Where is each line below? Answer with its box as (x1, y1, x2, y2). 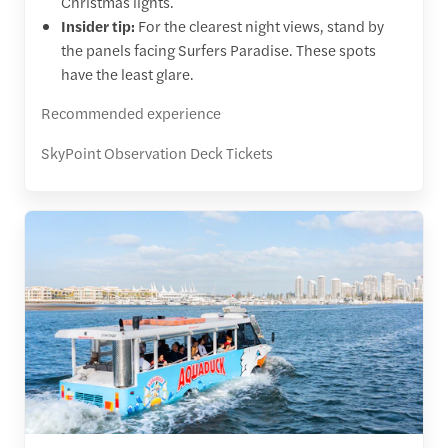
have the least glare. (61, 62, 194, 84)
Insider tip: (61, 14, 135, 36)
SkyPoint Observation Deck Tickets (41, 141, 273, 163)
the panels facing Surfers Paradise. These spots (61, 38, 376, 60)
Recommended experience (41, 101, 221, 123)
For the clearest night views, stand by (135, 14, 384, 36)
